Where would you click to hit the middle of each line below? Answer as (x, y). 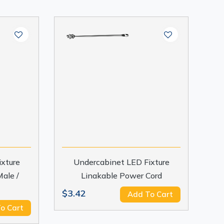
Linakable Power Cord (121, 175)
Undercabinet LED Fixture (121, 162)
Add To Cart (150, 194)
